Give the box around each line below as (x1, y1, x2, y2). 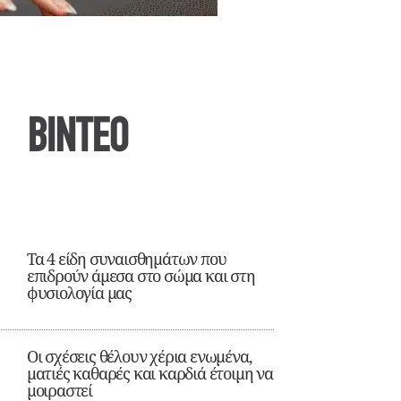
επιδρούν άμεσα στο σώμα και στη (26, 265, 255, 287)
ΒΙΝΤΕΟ (28, 115, 129, 165)
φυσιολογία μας (26, 282, 132, 304)
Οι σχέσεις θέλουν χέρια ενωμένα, (26, 346, 252, 368)
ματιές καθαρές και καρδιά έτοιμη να (26, 363, 273, 385)
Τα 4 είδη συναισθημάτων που (26, 248, 226, 270)
